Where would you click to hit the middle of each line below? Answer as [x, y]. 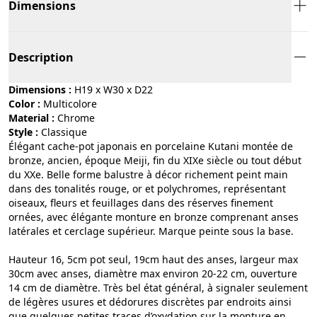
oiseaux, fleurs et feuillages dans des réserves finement [141, 202]
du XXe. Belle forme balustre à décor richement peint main [148, 174]
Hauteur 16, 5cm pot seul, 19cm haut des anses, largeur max [153, 259]
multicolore [75, 103]
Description [41, 57]
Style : [23, 132]
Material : [31, 117]
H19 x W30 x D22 [114, 89]
